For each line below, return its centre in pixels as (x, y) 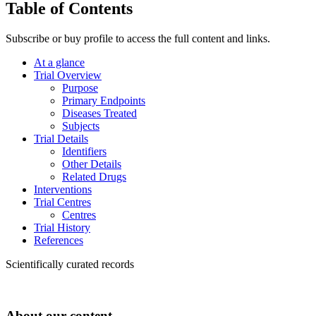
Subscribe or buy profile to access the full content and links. (138, 38)
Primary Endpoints (104, 100)
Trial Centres (62, 202)
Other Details (92, 164)
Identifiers (84, 151)
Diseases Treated (99, 113)
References (59, 240)
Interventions (63, 189)
